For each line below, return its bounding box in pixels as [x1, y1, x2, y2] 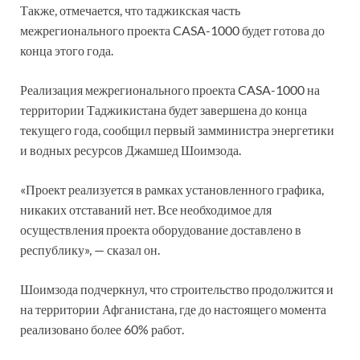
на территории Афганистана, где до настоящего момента [20, 301, 326, 317]
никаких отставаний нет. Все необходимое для [20, 201, 272, 217]
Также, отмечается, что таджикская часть [20, 2, 240, 18]
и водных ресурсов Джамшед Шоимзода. [20, 141, 241, 157]
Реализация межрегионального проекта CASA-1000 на [20, 81, 320, 97]
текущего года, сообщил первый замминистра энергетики [20, 121, 334, 137]
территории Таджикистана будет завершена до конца [20, 101, 307, 117]
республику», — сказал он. [20, 241, 160, 257]
